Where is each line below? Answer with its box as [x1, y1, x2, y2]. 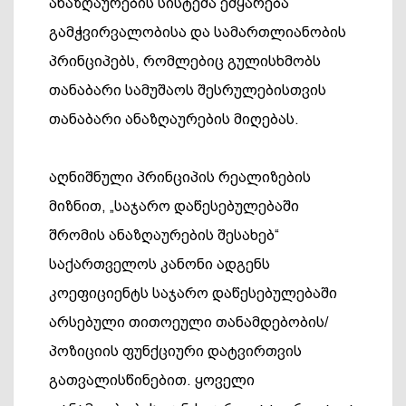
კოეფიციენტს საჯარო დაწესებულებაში [49, 285, 337, 302]
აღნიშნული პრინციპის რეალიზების [49, 169, 311, 186]
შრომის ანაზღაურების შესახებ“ [49, 227, 279, 244]
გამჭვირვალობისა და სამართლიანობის [49, 24, 346, 41]
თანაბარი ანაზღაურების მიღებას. [49, 111, 299, 128]
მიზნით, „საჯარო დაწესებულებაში [49, 198, 299, 215]
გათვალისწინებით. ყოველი [49, 372, 255, 389]
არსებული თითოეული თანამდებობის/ [49, 314, 328, 331]
